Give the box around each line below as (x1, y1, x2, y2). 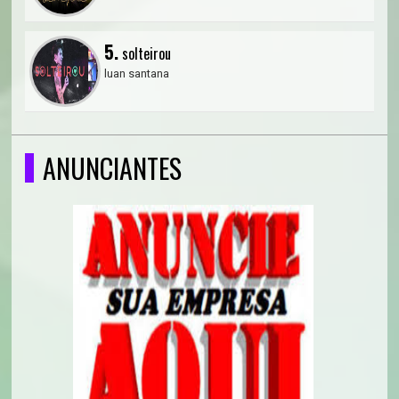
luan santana (104, 67, 170, 80)
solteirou (118, 43, 172, 64)
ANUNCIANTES (43, 148, 183, 188)
